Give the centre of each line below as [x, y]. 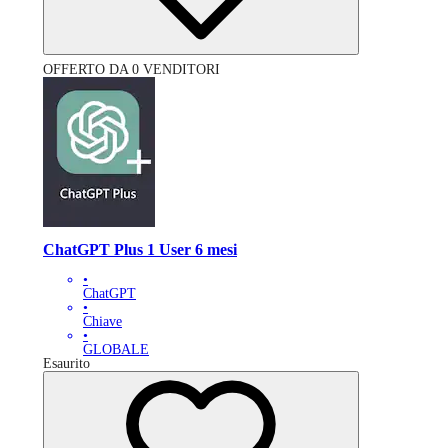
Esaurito [66, 364]
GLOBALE [116, 350]
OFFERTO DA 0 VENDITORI [131, 69]
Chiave [102, 322]
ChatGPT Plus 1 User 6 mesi [140, 249]
